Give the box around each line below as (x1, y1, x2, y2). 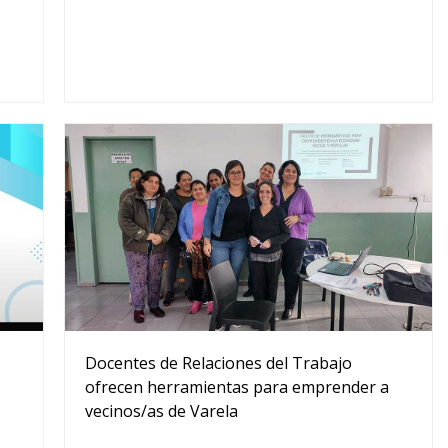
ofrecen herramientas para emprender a (84, 376, 389, 399)
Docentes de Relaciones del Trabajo (84, 352, 352, 375)
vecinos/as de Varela (84, 400, 238, 423)
